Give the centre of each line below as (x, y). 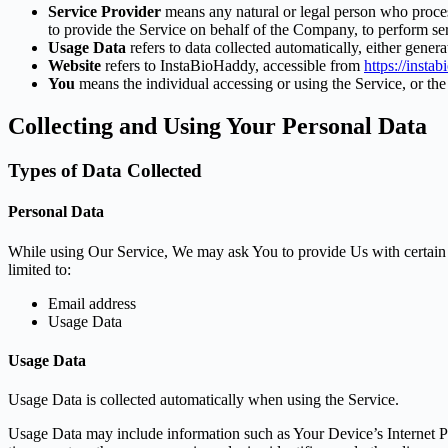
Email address (92, 303)
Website (74, 66)
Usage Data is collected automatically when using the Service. (203, 400)
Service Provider (104, 12)
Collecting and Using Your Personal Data (217, 126)
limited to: (39, 269)
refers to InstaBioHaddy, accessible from (232, 66)
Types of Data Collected (105, 170)
